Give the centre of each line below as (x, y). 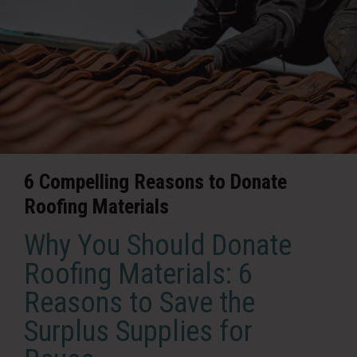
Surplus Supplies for (138, 331)
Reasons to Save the (139, 302)
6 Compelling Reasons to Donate (155, 181)
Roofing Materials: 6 (138, 274)
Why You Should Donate (158, 245)
